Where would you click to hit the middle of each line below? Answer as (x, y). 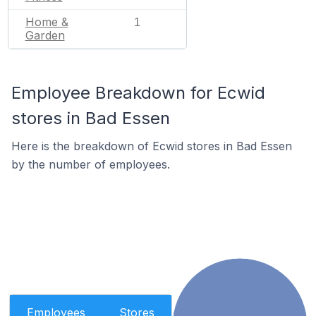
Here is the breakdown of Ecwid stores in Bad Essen (152, 146)
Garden (45, 35)
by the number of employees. (91, 164)
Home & (47, 22)
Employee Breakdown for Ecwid (138, 93)
